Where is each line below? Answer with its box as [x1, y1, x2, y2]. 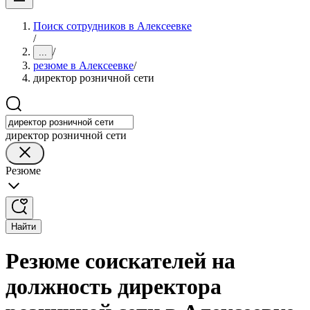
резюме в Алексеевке [33, 60, 134, 71]
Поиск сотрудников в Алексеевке [33, 20, 192, 32]
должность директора [6, 274, 221, 300]
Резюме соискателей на [6, 248, 235, 274]
